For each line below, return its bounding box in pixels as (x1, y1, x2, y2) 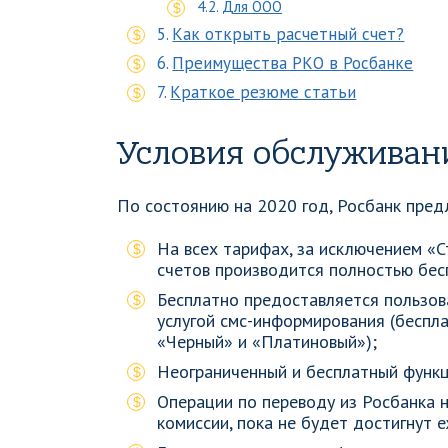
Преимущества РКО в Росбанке (172, 52, 414, 74)
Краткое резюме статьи (170, 81, 357, 103)
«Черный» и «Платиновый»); (157, 330, 377, 353)
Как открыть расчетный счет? (172, 23, 405, 45)
